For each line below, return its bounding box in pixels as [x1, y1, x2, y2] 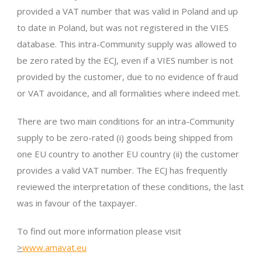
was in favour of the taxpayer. [17, 197, 137, 209]
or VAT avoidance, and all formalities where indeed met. [17, 87, 240, 99]
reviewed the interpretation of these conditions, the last [17, 181, 244, 193]
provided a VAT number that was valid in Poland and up [17, 5, 238, 18]
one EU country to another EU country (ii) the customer [17, 148, 239, 160]
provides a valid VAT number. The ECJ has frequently [17, 164, 227, 177]
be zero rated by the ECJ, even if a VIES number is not [17, 54, 233, 67]
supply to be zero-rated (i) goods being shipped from [17, 132, 233, 144]
